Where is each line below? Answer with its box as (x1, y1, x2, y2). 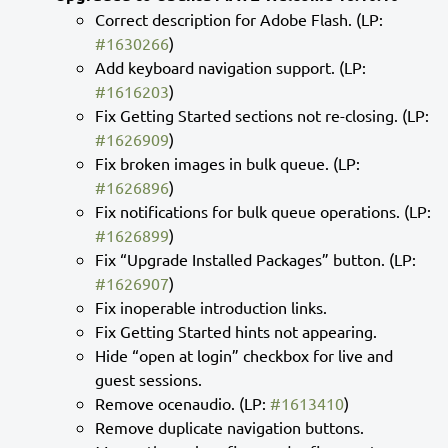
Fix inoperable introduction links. (95, 296, 327, 317)
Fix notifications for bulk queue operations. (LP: (95, 200, 431, 221)
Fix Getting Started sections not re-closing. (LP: (95, 104, 429, 125)
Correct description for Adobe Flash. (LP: (95, 8, 383, 29)
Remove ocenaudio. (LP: (95, 392, 270, 413)
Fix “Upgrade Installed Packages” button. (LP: (95, 248, 416, 269)
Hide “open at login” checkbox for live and (95, 344, 393, 365)
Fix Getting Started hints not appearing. (95, 320, 377, 341)
